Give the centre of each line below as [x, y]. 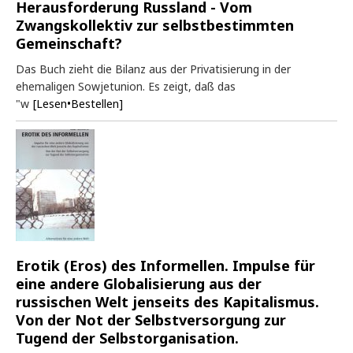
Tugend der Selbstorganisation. [127, 338]
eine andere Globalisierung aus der [139, 283]
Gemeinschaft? [69, 43]
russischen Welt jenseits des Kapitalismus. [167, 301]
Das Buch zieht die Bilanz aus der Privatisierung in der [153, 69]
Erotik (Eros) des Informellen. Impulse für [165, 265]
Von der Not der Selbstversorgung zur [151, 320]
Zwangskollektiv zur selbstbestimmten [155, 25]
